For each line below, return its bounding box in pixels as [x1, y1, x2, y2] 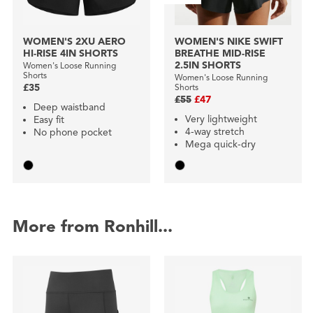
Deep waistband [33, 101, 105, 114]
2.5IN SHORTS [174, 59, 241, 72]
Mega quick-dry [184, 138, 256, 151]
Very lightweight [184, 113, 257, 126]
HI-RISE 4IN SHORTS [22, 48, 118, 60]
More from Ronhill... [12, 216, 173, 238]
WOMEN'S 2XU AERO [22, 36, 126, 48]
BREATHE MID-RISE [174, 48, 265, 60]
